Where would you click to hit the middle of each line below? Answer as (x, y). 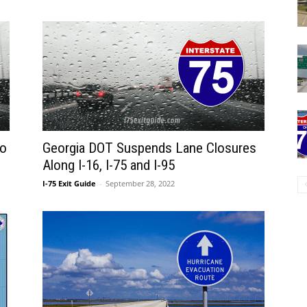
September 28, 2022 (140, 183)
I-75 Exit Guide (69, 183)
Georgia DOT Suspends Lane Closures (149, 148)
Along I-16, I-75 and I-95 (109, 165)
